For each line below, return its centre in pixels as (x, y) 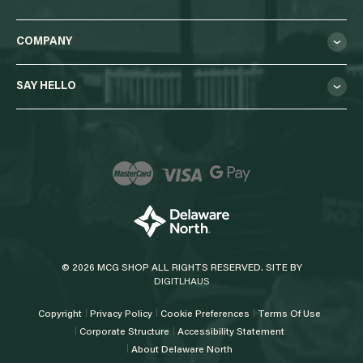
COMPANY (44, 42)
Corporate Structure (124, 332)
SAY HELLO (46, 87)
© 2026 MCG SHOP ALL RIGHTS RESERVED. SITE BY (181, 268)
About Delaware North (181, 350)
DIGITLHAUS (181, 282)
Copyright (60, 314)
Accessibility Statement (231, 332)
